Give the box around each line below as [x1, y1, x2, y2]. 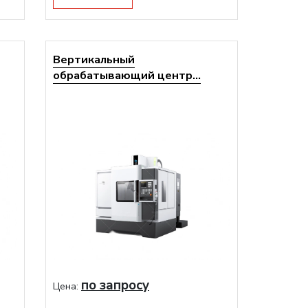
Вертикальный [53, 52, 135, 67]
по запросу [81, 276, 149, 294]
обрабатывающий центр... [53, 67, 201, 83]
